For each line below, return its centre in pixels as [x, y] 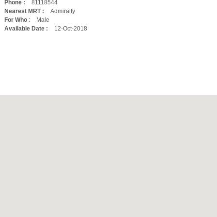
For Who [16, 20]
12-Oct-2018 [71, 29]
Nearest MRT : [24, 11]
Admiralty [63, 11]
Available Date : [26, 29]
